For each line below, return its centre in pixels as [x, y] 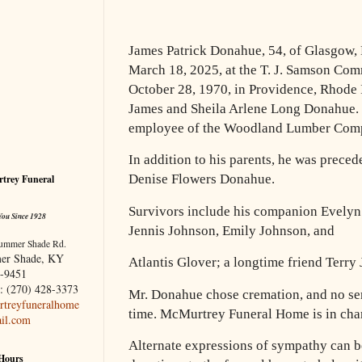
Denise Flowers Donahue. [202, 179]
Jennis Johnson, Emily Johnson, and [232, 230]
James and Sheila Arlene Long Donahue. [244, 109]
